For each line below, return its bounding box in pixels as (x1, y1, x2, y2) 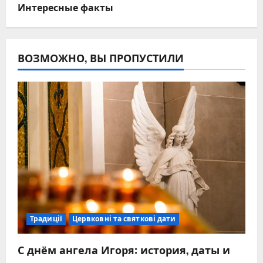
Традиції (30, 214, 62, 224)
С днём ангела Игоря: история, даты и (18, 242, 230, 258)
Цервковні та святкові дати (72, 214, 176, 224)
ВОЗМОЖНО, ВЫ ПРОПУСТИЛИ (18, 50, 184, 66)
